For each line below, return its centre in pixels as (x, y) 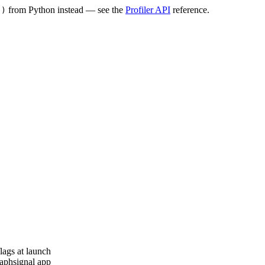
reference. (190, 9)
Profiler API (148, 9)
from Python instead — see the (66, 9)
